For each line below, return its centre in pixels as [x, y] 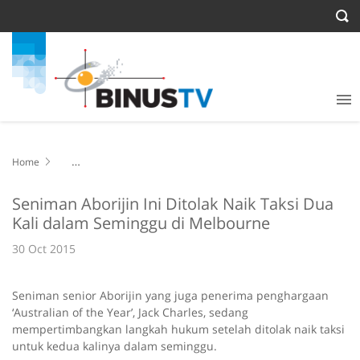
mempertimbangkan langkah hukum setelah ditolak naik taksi [178, 329]
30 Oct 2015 [44, 249]
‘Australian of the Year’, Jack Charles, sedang [130, 313]
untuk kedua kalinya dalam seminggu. [115, 346]
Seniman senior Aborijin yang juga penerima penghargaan [170, 296]
